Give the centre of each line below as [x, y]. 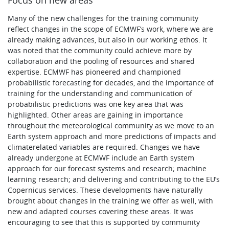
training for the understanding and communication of [100, 93]
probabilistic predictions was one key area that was [96, 104]
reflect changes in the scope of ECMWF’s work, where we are [111, 29]
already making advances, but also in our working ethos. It [108, 39]
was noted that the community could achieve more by [100, 50]
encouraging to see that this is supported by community [104, 222]
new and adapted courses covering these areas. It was [101, 211]
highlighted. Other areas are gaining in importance [96, 114]
